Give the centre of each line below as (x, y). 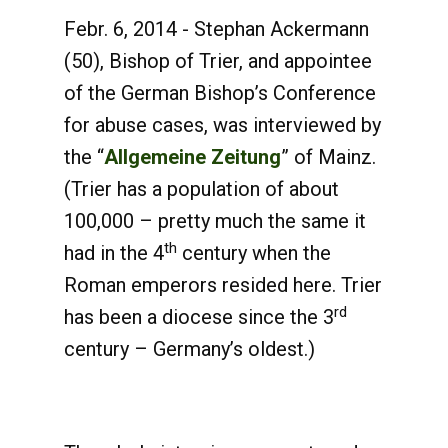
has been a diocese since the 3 (199, 317)
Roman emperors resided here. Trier (223, 285)
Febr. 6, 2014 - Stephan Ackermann (216, 29)
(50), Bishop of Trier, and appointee (218, 61)
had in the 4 (114, 253)
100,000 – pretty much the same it (215, 221)
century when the (254, 253)
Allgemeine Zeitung (192, 157)
